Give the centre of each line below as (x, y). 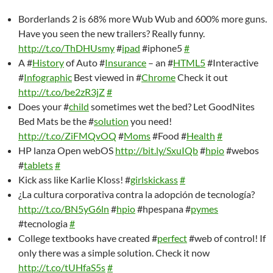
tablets (38, 165)
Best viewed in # (107, 77)
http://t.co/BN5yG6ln (64, 209)
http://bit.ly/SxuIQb (157, 150)
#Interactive (232, 62)
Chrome (158, 77)
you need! (150, 121)
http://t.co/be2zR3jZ (62, 92)
